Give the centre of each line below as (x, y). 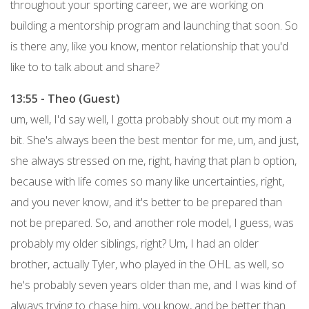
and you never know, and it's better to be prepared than (146, 202)
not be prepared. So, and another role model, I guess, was (152, 222)
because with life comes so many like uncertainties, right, (147, 181)
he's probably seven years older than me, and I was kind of (153, 285)
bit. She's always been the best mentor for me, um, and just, (154, 140)
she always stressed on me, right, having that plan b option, (153, 160)
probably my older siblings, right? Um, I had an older (134, 243)
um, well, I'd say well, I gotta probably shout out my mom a (151, 119)
